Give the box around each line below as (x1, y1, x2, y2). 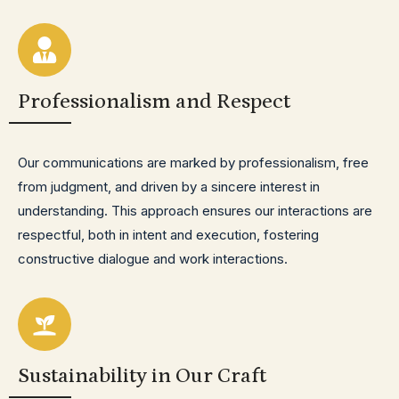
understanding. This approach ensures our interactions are (18, 202, 372, 219)
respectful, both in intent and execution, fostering (18, 226, 319, 243)
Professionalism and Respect (18, 89, 290, 113)
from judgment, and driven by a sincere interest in (18, 178, 320, 195)
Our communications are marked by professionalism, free (18, 154, 369, 171)
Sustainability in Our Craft (18, 363, 266, 387)
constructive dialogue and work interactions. (18, 250, 288, 267)
